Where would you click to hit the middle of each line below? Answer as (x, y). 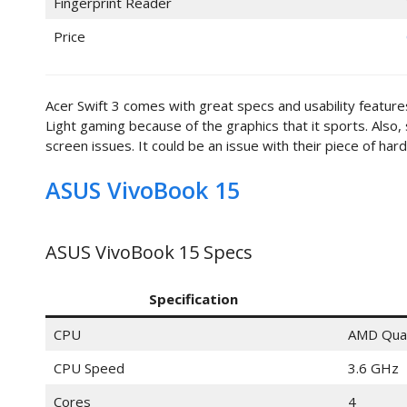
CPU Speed (89, 367)
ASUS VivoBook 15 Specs (149, 252)
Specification (193, 298)
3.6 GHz (373, 367)
